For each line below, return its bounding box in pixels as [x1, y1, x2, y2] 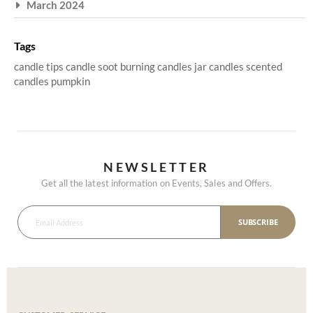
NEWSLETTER [103, 159, 210, 175]
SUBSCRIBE [238, 217, 278, 228]
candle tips [14, 59, 66, 73]
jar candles [194, 59, 246, 73]
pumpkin [51, 74, 90, 87]
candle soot [66, 59, 120, 73]
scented [246, 59, 282, 73]
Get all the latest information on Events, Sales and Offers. [41, 177, 272, 189]
